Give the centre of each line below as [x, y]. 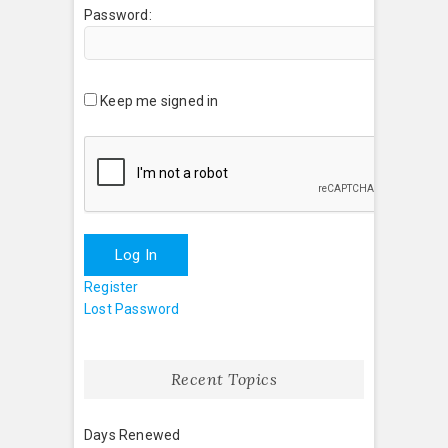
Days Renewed [132, 434]
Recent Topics [224, 378]
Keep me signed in [159, 100]
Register [111, 286]
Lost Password [132, 308]
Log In [136, 254]
